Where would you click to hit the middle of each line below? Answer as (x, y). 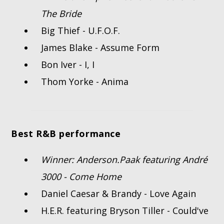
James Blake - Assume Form (100, 48)
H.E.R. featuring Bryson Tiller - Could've (125, 211)
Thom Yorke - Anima (85, 82)
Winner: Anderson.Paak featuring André (124, 160)
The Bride (61, 14)
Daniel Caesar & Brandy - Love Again (119, 194)
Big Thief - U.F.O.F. (81, 31)
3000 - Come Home (81, 177)
